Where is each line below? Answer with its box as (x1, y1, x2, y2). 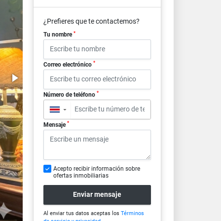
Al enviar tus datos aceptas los (43, 210, 121, 217)
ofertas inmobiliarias (53, 172, 109, 179)
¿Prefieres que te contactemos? (43, 17, 140, 25)
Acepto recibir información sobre (53, 165, 140, 172)
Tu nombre (43, 31, 74, 38)
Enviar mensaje (73, 190, 121, 199)
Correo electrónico (43, 61, 93, 68)
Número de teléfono (43, 91, 97, 98)
